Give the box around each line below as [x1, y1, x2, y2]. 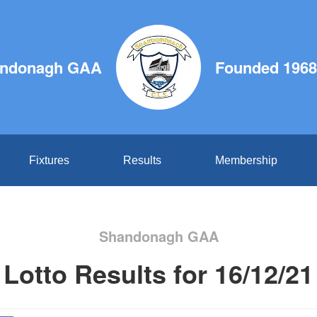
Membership [214, 154, 277, 166]
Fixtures [28, 154, 69, 166]
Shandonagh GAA [98, 226, 219, 246]
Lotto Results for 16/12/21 [4, 255, 313, 292]
